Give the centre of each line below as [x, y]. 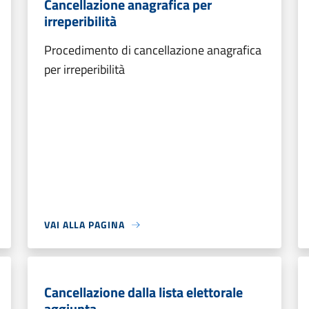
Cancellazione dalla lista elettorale [143, 292]
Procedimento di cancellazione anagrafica [153, 50]
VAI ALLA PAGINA [84, 225]
